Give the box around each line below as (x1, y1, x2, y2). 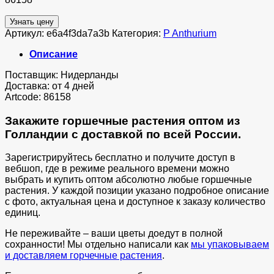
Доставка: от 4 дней (5, 80, 94, 91)
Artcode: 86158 (5, 91, 71, 102)
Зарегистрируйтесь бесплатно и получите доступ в (5, 152, 235, 163)
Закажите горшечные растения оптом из (5, 114, 240, 127)
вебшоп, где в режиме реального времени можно (5, 163, 229, 174)
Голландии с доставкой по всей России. (5, 127, 241, 141)
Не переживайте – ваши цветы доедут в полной (5, 228, 223, 239)
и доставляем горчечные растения (5, 250, 162, 261)
